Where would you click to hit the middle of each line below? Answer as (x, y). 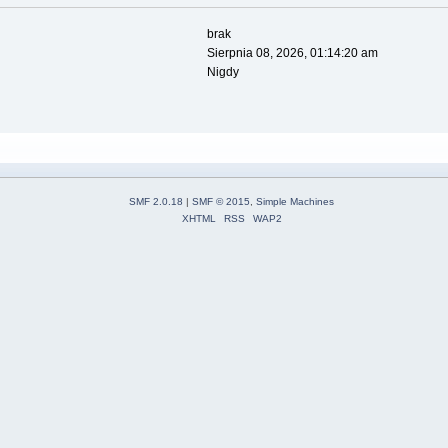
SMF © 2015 (221, 202)
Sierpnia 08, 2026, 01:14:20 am (292, 53)
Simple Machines (295, 202)
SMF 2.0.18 (156, 202)
